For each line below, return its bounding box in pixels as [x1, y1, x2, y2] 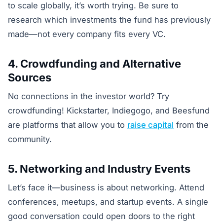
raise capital [127, 119, 174, 130]
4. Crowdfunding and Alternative [8, 57, 181, 70]
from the [174, 119, 209, 130]
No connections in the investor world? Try [8, 91, 169, 101]
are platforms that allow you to [8, 119, 127, 130]
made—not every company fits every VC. [8, 29, 166, 39]
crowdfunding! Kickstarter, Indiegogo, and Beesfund [8, 105, 210, 115]
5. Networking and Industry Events [8, 162, 190, 175]
